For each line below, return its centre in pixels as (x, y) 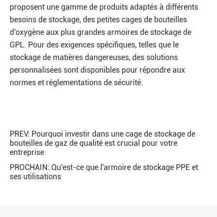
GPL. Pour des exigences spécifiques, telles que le (94, 45)
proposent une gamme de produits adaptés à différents (104, 7)
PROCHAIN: (31, 167)
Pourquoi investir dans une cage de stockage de (113, 134)
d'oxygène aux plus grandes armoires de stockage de (101, 32)
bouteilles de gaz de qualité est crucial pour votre (93, 143)
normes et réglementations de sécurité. (76, 83)
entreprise (27, 152)
